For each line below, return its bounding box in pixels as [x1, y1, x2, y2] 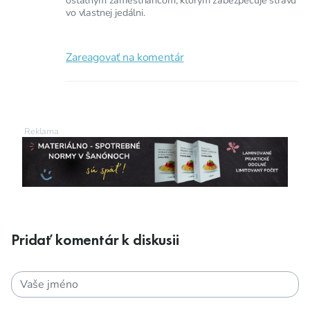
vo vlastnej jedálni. [66, 5, 145, 19]
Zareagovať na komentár [66, 49, 184, 65]
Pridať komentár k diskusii [11, 230, 179, 250]
